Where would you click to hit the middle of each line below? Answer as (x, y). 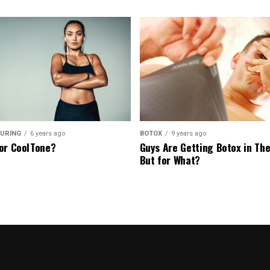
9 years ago (188, 134)
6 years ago (47, 134)
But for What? (170, 160)
